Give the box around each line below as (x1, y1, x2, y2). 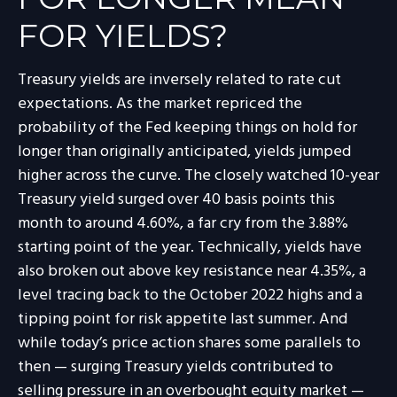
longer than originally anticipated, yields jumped (18, 138, 351, 165)
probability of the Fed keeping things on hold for (18, 114, 357, 141)
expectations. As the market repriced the (18, 90, 302, 117)
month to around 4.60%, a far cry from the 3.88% (18, 210, 348, 237)
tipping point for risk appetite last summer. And (18, 306, 347, 332)
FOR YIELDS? (18, 15, 228, 55)
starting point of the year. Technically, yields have (18, 234, 362, 261)
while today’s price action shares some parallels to (18, 330, 361, 356)
